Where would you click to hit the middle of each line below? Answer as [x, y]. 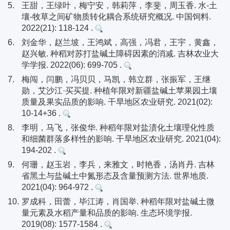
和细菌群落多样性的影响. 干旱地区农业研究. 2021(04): [121, 139]
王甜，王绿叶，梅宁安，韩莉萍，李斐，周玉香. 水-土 [119, 5]
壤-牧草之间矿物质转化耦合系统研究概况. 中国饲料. [116, 17]
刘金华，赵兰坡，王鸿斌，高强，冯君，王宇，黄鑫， [120, 42]
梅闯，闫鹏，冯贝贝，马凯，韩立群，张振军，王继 [116, 79]
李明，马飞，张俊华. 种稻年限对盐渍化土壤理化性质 [118, 128]
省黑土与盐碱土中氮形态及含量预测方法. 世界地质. [115, 176]
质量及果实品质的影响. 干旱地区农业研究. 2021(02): [117, 102]
